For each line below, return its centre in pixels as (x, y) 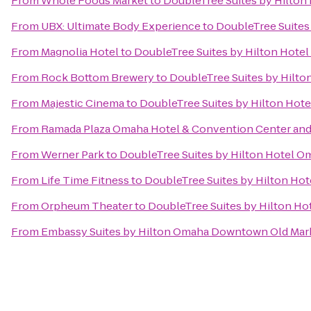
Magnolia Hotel (80, 52)
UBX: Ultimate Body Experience (121, 26)
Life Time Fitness (85, 180)
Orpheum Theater (87, 206)
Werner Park (73, 154)
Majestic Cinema (83, 103)
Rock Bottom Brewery (98, 77)
